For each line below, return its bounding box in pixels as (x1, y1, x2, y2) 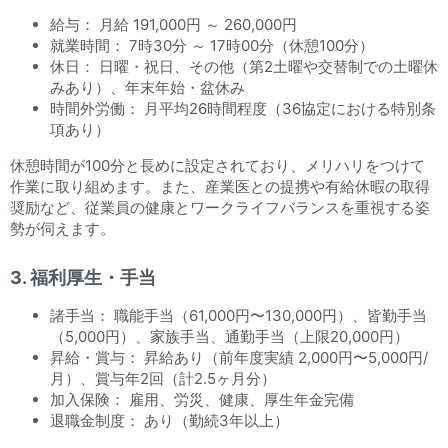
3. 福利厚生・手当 (10, 266, 156, 288)
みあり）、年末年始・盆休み (50, 77, 245, 97)
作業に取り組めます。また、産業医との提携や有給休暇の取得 (10, 176, 430, 196)
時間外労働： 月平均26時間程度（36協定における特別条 (50, 98, 436, 118)
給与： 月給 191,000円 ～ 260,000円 (50, 14, 297, 34)
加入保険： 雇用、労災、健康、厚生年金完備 (50, 389, 354, 409)
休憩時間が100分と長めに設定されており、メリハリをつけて (10, 155, 425, 175)
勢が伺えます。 (10, 218, 115, 238)
